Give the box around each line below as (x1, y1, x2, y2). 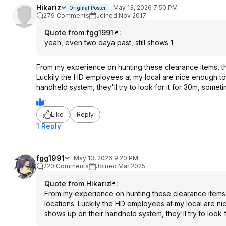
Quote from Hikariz (44, 179, 110, 188)
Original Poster (69, 4, 106, 11)
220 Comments (43, 162, 89, 170)
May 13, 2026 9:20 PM (74, 154, 138, 162)
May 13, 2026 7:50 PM (113, 3, 178, 11)
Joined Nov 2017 (96, 11, 146, 19)
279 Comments (43, 11, 89, 19)
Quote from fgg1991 (44, 28, 114, 37)
